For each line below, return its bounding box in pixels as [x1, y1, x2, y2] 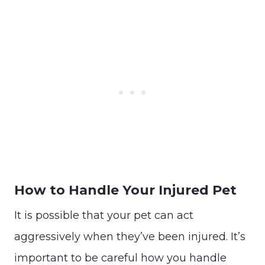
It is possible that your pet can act [14, 208, 193, 222]
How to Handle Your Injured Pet [14, 182, 237, 198]
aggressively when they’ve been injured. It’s [14, 230, 245, 243]
